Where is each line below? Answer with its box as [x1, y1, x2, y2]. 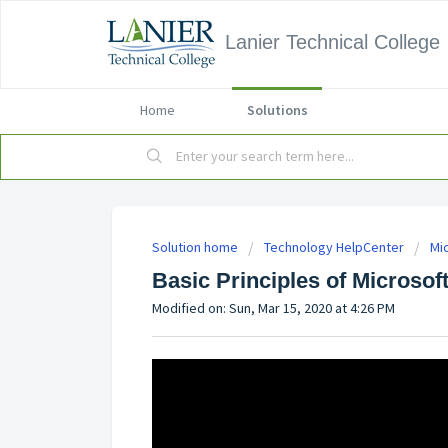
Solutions [246, 101, 308, 119]
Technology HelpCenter [264, 238, 404, 256]
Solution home [152, 238, 241, 256]
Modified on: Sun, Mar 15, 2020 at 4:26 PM [152, 299, 395, 317]
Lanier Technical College [225, 31, 440, 53]
